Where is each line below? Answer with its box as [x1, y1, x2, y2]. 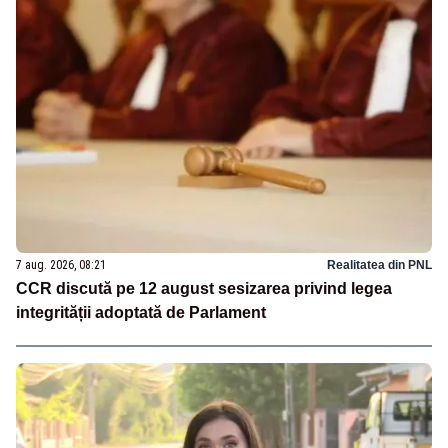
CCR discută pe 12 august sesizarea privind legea [16, 280, 392, 298]
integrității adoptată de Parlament [16, 304, 266, 322]
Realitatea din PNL [327, 258, 432, 273]
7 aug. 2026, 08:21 [16, 258, 106, 273]
